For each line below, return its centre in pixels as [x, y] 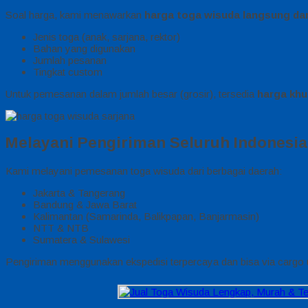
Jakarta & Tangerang [79, 193]
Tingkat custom [68, 71]
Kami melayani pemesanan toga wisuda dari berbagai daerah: [144, 171]
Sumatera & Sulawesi [81, 240]
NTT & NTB [61, 228]
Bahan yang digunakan [84, 48]
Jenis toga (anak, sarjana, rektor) [107, 36]
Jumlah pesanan [70, 60]
